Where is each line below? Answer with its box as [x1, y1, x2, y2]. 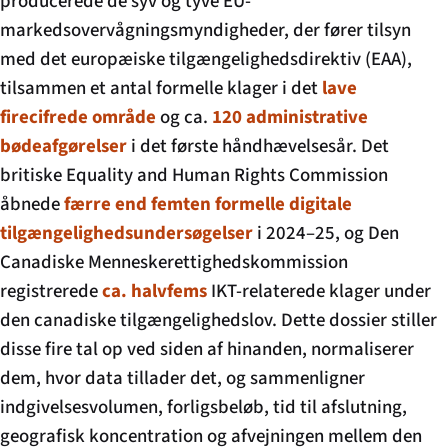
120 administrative [212, 103, 368, 131]
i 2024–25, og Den [253, 219, 399, 247]
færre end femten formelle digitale [64, 190, 352, 218]
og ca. [156, 103, 212, 131]
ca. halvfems [102, 277, 207, 305]
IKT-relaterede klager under [207, 277, 431, 305]
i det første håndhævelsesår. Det [127, 132, 389, 160]
